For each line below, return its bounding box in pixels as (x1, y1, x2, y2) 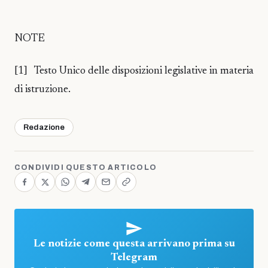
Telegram (111, 252, 157, 264)
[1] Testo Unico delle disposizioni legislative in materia (14, 66, 254, 77)
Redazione (23, 123, 65, 132)
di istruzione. (14, 84, 71, 96)
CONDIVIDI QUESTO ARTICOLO (14, 163, 157, 172)
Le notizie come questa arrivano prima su (33, 239, 235, 250)
